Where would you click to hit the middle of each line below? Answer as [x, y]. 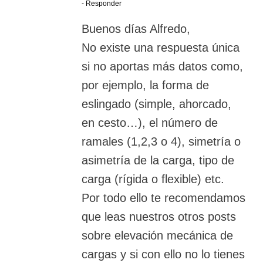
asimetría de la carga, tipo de [158, 161]
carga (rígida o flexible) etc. [153, 179]
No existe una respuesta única [161, 48]
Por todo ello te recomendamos [163, 198]
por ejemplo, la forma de [145, 85]
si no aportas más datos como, [162, 67]
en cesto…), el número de [150, 123]
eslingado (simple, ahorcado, [156, 104]
